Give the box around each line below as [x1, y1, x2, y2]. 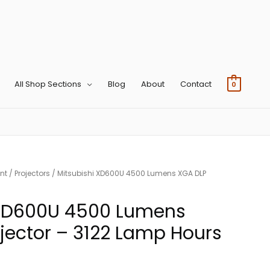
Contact [180, 78, 212, 90]
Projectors [14, 168, 50, 178]
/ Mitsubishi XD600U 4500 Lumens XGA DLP [50, 168, 206, 178]
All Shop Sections [14, 78, 81, 90]
